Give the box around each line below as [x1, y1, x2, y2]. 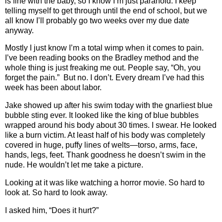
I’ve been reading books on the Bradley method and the [5, 54, 199, 62]
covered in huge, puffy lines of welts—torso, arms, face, [5, 141, 197, 150]
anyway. [5, 26, 34, 35]
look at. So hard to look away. [5, 188, 108, 197]
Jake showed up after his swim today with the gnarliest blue [5, 101, 213, 110]
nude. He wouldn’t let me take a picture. [5, 161, 143, 169]
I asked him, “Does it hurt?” [5, 206, 99, 215]
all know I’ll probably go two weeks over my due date [5, 16, 189, 25]
